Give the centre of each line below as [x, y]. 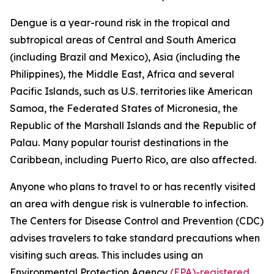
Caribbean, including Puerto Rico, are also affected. [133, 160]
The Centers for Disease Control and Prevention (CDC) [137, 221]
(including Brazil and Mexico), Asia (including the [125, 57]
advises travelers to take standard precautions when [135, 238]
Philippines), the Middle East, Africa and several [122, 74]
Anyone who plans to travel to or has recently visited [133, 187]
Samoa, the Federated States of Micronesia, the [124, 108]
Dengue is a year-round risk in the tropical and [120, 23]
